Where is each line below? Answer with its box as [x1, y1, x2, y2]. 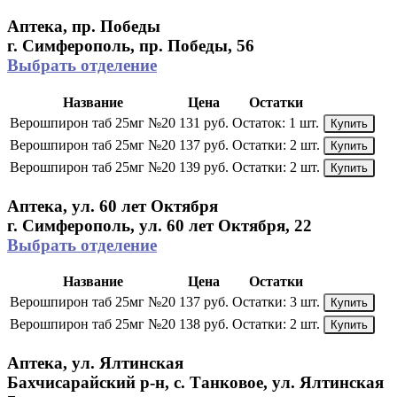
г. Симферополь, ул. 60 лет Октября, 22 [7, 215, 312, 235]
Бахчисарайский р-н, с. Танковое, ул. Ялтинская [7, 372, 384, 392]
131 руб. [179, 114, 229, 130]
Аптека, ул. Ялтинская [7, 353, 183, 372]
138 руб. [179, 316, 229, 332]
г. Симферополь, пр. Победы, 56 [7, 36, 254, 56]
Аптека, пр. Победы [7, 17, 160, 36]
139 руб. [179, 159, 229, 175]
